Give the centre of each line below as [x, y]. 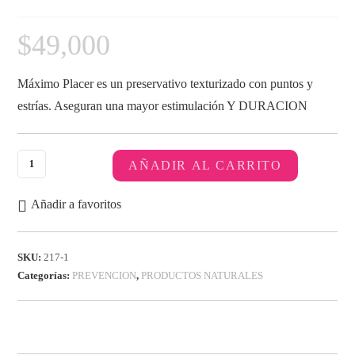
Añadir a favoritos [76, 204]
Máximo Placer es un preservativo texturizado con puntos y [166, 84]
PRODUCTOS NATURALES [202, 275]
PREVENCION [105, 275]
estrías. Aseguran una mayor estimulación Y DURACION [163, 106]
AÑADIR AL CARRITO [205, 165]
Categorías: [45, 275]
